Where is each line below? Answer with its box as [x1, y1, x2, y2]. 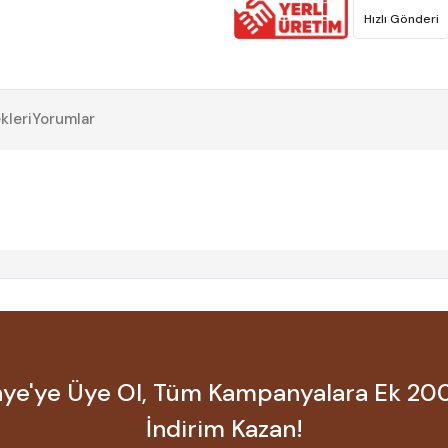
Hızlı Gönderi [364, 11, 440, 28]
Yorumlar [32, 109, 95, 130]
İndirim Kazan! [145, 413, 303, 445]
